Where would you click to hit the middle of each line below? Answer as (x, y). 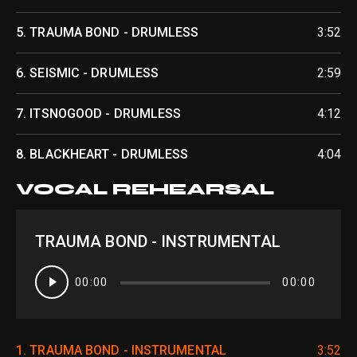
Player (31, 283)
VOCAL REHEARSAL (145, 189)
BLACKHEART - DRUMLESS (109, 154)
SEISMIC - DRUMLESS (94, 73)
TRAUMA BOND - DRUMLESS (114, 32)
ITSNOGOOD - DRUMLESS (106, 113)
